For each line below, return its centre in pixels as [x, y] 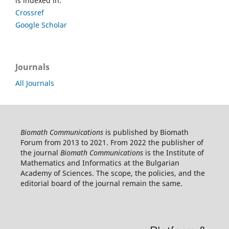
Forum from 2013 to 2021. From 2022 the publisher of [112, 142]
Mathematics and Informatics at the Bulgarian [100, 163]
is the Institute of [173, 152]
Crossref [30, 12]
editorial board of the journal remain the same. [101, 183]
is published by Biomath [146, 132]
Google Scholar [41, 25]
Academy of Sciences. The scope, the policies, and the [112, 173]
